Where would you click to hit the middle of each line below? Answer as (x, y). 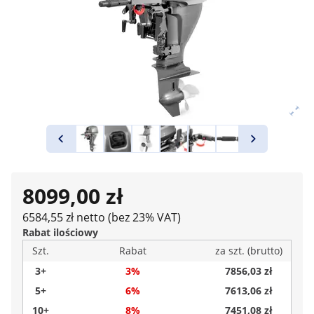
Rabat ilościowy (60, 232)
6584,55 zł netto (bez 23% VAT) (102, 217)
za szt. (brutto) (249, 251)
